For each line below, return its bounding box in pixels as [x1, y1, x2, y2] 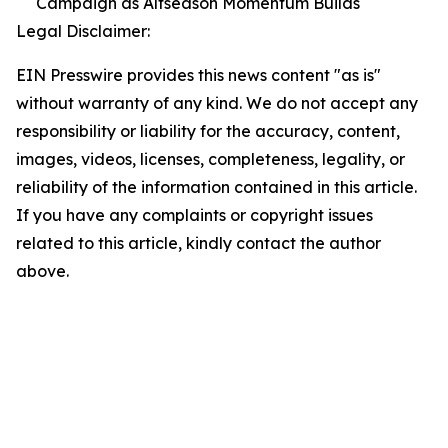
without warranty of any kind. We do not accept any [16, 93, 418, 114]
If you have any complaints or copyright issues [16, 205, 373, 226]
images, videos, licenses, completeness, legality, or [16, 149, 405, 170]
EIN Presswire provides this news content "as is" [16, 65, 381, 86]
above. [16, 261, 69, 282]
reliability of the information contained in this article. [16, 177, 417, 198]
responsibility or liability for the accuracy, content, [16, 121, 400, 142]
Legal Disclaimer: [16, 21, 150, 42]
